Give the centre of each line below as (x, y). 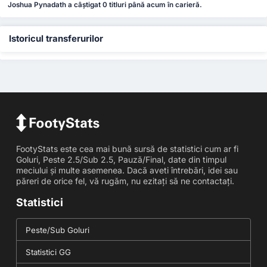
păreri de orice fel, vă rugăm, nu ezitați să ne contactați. (125, 181)
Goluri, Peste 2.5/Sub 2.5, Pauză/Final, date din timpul (121, 159)
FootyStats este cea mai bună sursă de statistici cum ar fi (127, 148)
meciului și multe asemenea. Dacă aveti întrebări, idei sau (127, 170)
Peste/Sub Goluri (57, 230)
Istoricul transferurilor (56, 38)
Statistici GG (48, 252)
